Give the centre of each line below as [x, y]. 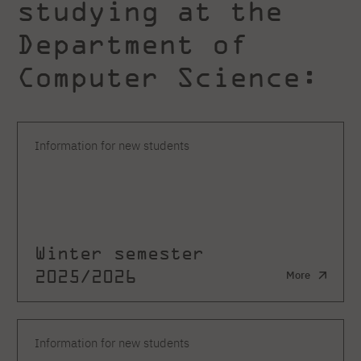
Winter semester [119, 252]
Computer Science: [168, 77]
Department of [132, 44]
